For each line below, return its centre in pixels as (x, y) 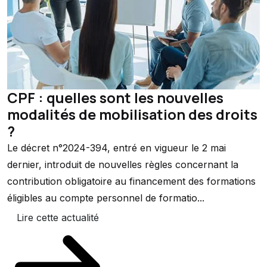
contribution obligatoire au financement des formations (131, 181)
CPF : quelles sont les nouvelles (115, 97)
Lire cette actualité (58, 217)
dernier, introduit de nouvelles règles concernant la (123, 164)
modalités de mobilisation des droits (132, 114)
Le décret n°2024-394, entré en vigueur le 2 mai (117, 148)
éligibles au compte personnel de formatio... (106, 198)
